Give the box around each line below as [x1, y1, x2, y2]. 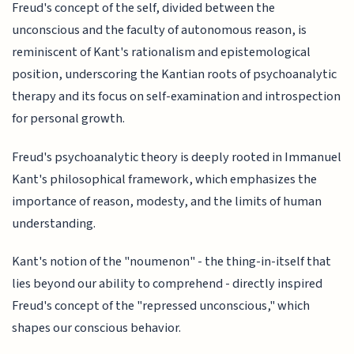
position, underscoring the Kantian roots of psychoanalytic [12, 65, 337, 85]
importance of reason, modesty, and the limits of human [12, 191, 322, 211]
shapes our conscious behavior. [12, 318, 182, 338]
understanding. [12, 213, 96, 233]
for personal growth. [12, 109, 126, 129]
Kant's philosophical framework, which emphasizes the [12, 169, 318, 189]
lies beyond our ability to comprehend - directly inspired [12, 274, 323, 294]
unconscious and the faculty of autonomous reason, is [12, 21, 307, 40]
